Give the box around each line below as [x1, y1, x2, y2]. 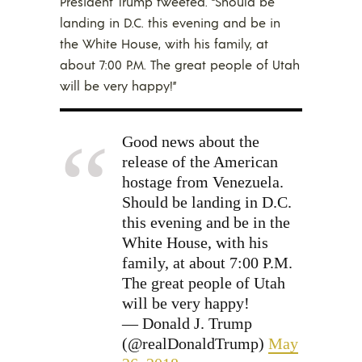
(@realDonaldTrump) [122, 334, 268, 352]
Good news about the [122, 132, 259, 150]
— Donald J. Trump [122, 314, 252, 332]
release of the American [122, 152, 278, 170]
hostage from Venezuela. [122, 172, 284, 191]
